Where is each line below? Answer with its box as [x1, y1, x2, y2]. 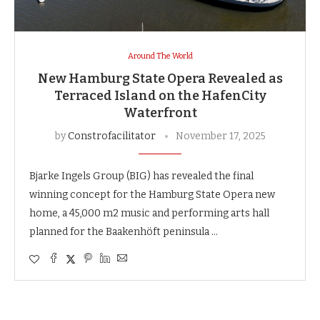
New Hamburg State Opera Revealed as [37, 70, 283, 86]
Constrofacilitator [67, 129, 156, 142]
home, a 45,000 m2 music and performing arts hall [29, 206, 269, 219]
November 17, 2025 [175, 129, 266, 142]
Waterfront [123, 104, 197, 121]
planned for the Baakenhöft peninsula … [29, 225, 218, 238]
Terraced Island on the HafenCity [54, 87, 266, 104]
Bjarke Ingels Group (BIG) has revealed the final [29, 169, 254, 182]
